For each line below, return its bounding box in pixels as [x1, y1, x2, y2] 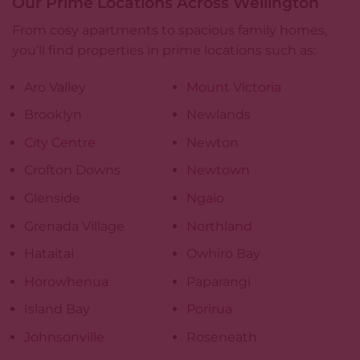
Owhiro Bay [186, 246, 260, 262]
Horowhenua [24, 273, 108, 289]
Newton [186, 134, 239, 150]
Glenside [24, 190, 80, 207]
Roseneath [186, 329, 257, 346]
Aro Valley [24, 79, 86, 95]
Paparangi [186, 273, 251, 289]
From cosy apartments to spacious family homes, [12, 22, 327, 38]
